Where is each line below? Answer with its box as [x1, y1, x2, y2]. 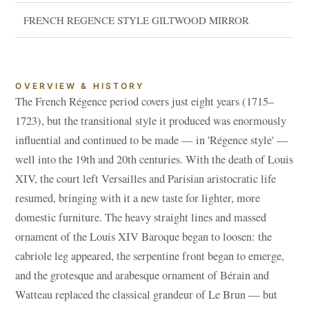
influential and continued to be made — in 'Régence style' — [15, 132, 289, 148]
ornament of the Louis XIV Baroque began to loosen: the [15, 229, 272, 244]
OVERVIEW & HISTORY [15, 81, 145, 91]
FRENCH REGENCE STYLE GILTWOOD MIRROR [23, 13, 250, 27]
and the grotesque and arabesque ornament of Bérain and [15, 268, 270, 283]
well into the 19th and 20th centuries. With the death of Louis [15, 152, 294, 167]
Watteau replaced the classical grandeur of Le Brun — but [15, 287, 278, 302]
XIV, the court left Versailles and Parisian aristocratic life [15, 171, 277, 186]
